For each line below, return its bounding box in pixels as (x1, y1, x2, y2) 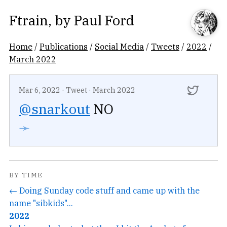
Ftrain (9, 11, 48, 29)
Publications (40, 41, 88, 52)
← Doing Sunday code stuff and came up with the (9, 184, 200, 196)
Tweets (151, 41, 179, 52)
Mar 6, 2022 (19, 85, 60, 95)
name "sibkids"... (9, 197, 73, 208)
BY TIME (9, 170, 43, 180)
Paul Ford (74, 11, 134, 29)
